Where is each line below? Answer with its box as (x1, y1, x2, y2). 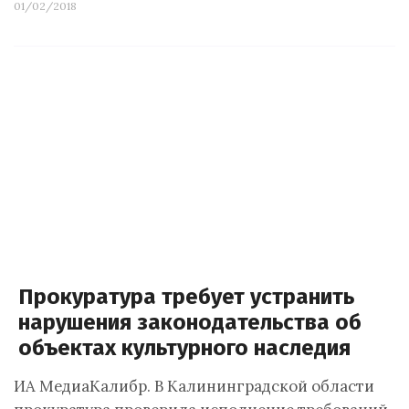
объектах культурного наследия (18, 335, 351, 361)
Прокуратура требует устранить (18, 284, 354, 309)
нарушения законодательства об (18, 309, 362, 335)
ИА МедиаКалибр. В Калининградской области (14, 376, 374, 396)
